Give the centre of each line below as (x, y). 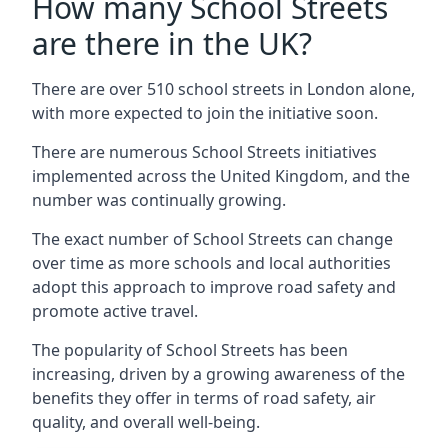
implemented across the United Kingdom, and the (221, 175)
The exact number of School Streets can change (212, 238)
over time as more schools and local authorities (211, 262)
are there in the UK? (172, 43)
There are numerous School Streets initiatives (204, 151)
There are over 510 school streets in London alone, (223, 88)
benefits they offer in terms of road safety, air (204, 397)
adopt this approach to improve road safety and (214, 286)
